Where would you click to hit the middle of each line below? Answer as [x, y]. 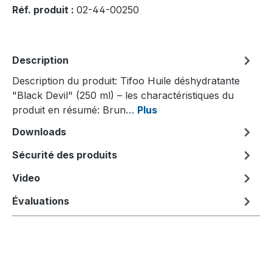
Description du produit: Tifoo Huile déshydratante [126, 80]
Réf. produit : [44, 9]
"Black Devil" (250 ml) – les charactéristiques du [123, 95]
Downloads [39, 131]
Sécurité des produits [65, 155]
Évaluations [41, 201]
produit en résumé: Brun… [75, 110]
